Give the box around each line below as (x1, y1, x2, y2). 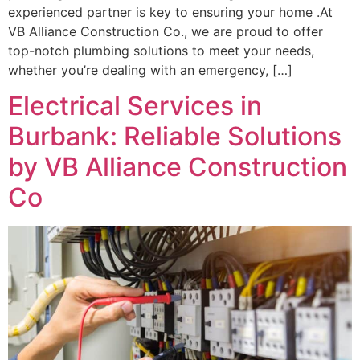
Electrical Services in (8, 89, 262, 121)
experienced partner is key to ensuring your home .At (8, 3, 333, 20)
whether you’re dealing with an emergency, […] (8, 61, 292, 78)
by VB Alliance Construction (8, 150, 347, 182)
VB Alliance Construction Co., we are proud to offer (8, 22, 323, 39)
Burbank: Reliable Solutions (8, 120, 342, 152)
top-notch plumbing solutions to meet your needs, (8, 42, 314, 59)
